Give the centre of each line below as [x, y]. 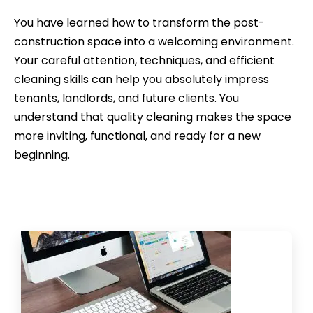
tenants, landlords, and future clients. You [126, 98]
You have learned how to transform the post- [139, 22]
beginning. [42, 154]
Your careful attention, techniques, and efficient [144, 60]
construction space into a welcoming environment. [154, 41]
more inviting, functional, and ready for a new [137, 136]
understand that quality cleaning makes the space [153, 117]
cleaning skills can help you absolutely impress [141, 79]
